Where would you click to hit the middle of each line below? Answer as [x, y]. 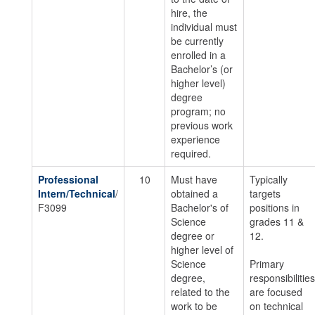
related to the [200, 292]
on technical [276, 306]
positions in [275, 207]
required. [191, 153]
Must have [194, 179]
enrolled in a [198, 55]
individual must [204, 27]
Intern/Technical [77, 193]
